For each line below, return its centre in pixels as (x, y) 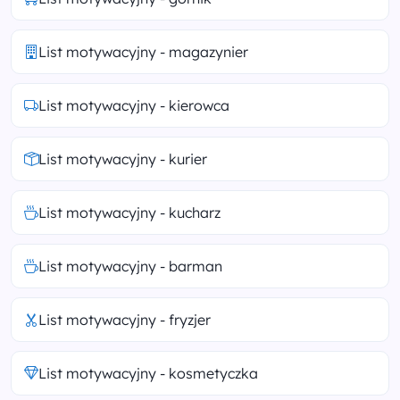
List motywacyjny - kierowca (134, 105)
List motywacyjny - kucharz (129, 212)
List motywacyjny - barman (130, 266)
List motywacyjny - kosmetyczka (148, 373)
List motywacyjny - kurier (123, 158)
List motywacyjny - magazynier (143, 51)
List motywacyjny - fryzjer (125, 319)
